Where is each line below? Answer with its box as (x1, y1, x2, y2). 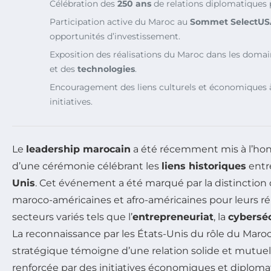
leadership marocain (26, 143, 131, 155)
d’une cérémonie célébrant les (12, 160, 162, 172)
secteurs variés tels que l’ (12, 211, 132, 223)
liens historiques (162, 160, 246, 172)
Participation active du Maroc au (50, 16, 190, 27)
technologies (77, 63, 135, 74)
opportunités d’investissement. (50, 30, 180, 42)
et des (50, 63, 77, 74)
